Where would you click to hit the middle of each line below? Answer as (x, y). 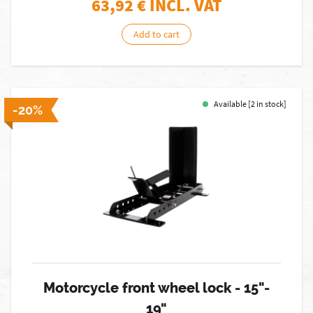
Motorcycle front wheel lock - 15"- (156, 288)
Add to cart (156, 34)
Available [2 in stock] (250, 104)
